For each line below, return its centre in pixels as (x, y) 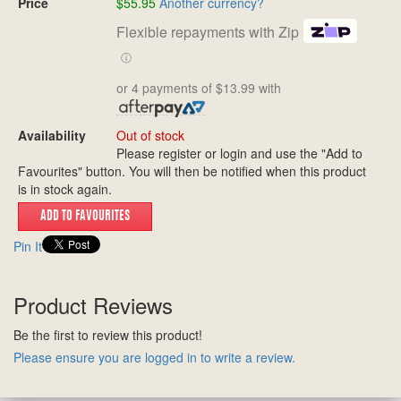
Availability (52, 135)
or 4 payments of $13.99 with (199, 88)
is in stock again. (65, 188)
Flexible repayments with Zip (208, 31)
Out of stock (150, 135)
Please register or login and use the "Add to (239, 153)
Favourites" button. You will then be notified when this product (192, 171)
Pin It (28, 246)
